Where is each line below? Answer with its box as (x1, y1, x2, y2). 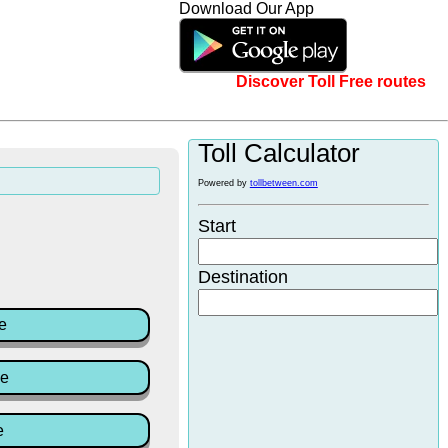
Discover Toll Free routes (214, 73, 405, 90)
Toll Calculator (197, 137, 360, 168)
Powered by (197, 177, 250, 188)
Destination (197, 267, 288, 288)
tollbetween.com (249, 177, 318, 188)
